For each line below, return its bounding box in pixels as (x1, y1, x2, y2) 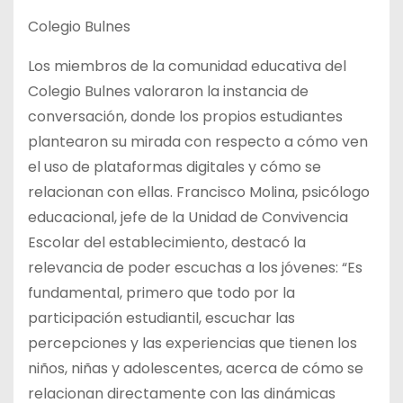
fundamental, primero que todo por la (28, 282, 295, 304)
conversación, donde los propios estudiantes (28, 106, 343, 128)
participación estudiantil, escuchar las (28, 308, 295, 329)
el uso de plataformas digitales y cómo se (28, 157, 321, 178)
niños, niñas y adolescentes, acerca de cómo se (28, 358, 363, 380)
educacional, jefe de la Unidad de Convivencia (28, 207, 348, 228)
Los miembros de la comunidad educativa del (28, 56, 346, 77)
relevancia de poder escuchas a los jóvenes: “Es (28, 257, 363, 279)
